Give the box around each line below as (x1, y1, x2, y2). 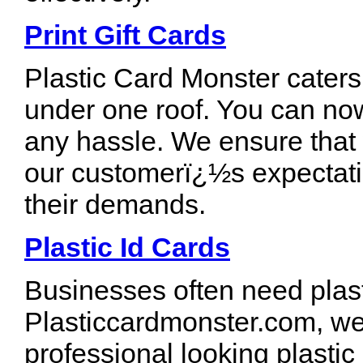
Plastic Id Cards (24, 232, 230, 263)
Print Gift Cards (24, 19, 226, 50)
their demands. (24, 189, 206, 220)
